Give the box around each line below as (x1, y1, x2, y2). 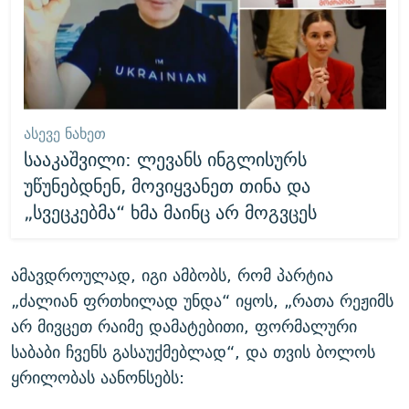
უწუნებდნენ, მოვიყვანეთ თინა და (23, 170, 310, 203)
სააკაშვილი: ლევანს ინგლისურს (23, 143, 307, 176)
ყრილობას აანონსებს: (11, 362, 184, 392)
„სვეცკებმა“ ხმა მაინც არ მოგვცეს (23, 196, 317, 229)
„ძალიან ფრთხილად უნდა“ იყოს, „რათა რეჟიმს (11, 286, 393, 315)
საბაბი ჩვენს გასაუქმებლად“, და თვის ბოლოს (11, 337, 375, 366)
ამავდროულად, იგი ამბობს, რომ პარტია (11, 260, 333, 289)
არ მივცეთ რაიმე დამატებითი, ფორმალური (11, 311, 357, 341)
